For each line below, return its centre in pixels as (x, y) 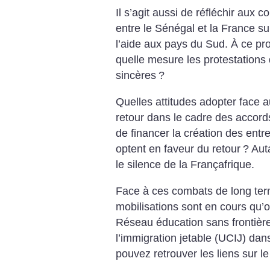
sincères (136, 76)
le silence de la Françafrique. (185, 164)
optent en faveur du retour (178, 149)
